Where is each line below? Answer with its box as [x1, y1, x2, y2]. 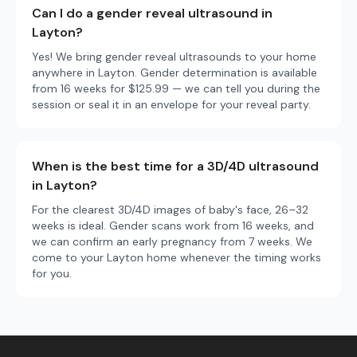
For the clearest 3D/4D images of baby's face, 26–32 [32, 202, 308, 217]
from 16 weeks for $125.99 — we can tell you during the [32, 81, 320, 96]
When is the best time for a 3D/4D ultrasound [32, 158, 319, 175]
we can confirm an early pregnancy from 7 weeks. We [32, 234, 312, 249]
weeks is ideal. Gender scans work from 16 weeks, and [32, 218, 314, 233]
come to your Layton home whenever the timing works [32, 250, 321, 265]
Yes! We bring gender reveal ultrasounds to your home [32, 49, 316, 64]
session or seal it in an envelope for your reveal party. [32, 97, 311, 112]
